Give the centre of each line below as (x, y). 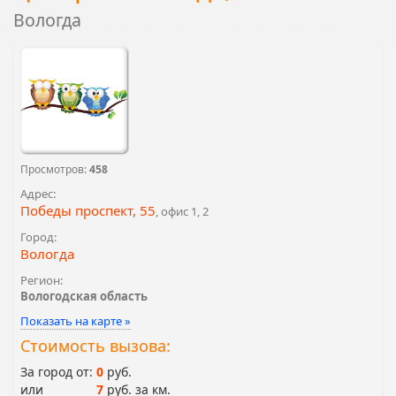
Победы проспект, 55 (88, 211)
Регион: (42, 281)
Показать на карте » (76, 321)
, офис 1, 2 (182, 212)
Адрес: (38, 194)
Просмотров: (55, 170)
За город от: (57, 372)
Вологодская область (84, 297)
